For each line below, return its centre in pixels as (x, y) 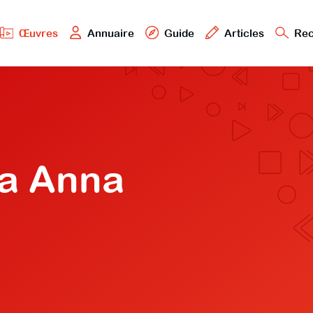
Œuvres (38, 33)
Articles (244, 33)
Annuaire (111, 33)
